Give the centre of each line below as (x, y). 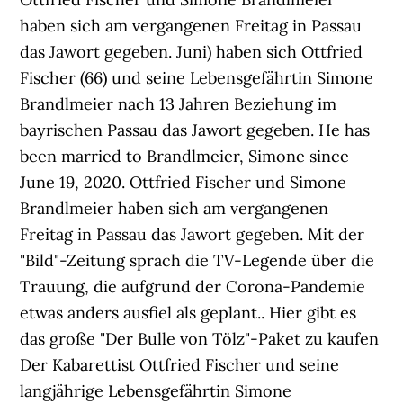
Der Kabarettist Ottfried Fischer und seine (180, 365)
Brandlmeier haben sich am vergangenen (175, 208)
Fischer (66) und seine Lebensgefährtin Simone (197, 78)
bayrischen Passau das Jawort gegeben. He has (195, 130)
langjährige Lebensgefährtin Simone (156, 391)
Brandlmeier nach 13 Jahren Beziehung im (179, 104)
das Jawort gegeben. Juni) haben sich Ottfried (192, 52)
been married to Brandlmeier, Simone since (185, 156)
